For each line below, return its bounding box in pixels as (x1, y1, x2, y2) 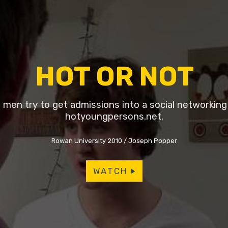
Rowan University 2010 (51, 137, 123, 145)
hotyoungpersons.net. (65, 110, 164, 122)
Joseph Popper (128, 137, 178, 145)
